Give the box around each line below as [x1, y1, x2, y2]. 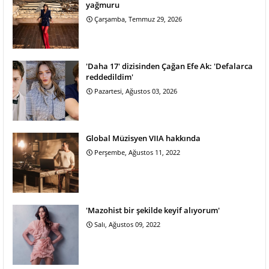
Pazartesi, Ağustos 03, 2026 [94, 86, 177, 95]
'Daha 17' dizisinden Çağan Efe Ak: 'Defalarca [86, 60, 253, 71]
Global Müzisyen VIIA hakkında [86, 132, 201, 144]
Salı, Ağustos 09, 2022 [94, 219, 160, 229]
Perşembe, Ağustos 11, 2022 [94, 147, 180, 157]
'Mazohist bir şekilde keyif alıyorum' [86, 204, 220, 216]
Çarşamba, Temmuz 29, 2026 [94, 14, 182, 23]
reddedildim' [86, 71, 133, 82]
